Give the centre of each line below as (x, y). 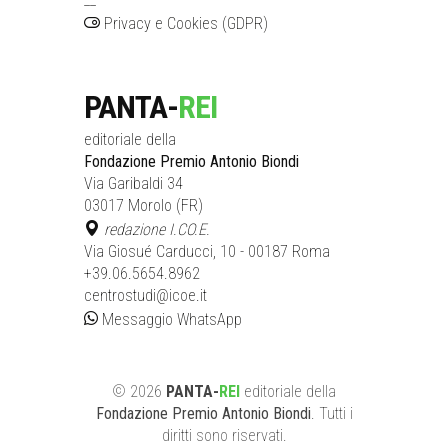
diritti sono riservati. (224, 435)
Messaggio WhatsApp (170, 319)
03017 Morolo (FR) (143, 205)
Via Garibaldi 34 (133, 183)
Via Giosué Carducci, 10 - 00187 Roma (207, 251)
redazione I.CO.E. (157, 229)
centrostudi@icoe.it (145, 295)
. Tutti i (331, 413)
